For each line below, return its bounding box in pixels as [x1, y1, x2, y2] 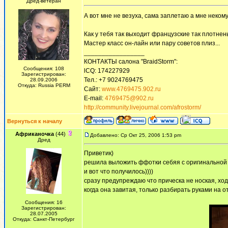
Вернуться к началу [7, 118, 62, 124]
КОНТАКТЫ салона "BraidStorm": [84, 58, 178, 65]
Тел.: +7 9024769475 [84, 76, 143, 83]
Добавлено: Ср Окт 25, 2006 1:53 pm [90, 132, 181, 138]
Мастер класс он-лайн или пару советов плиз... [84, 40, 220, 47]
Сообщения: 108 [23, 66, 64, 71]
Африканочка [15, 131, 54, 137]
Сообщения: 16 [25, 199, 63, 205]
